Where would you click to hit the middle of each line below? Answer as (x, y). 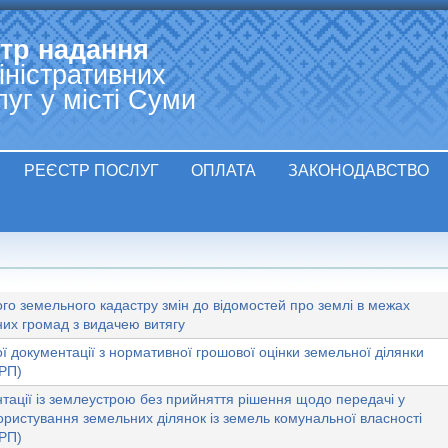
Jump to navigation (224, 21)
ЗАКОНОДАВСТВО (359, 170)
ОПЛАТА (224, 170)
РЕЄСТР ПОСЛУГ (92, 170)
